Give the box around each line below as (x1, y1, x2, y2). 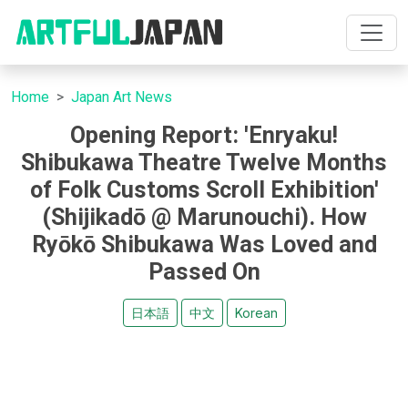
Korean (234, 305, 278, 321)
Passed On (148, 259, 260, 285)
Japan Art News (71, 88, 172, 106)
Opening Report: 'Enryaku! (70, 122, 338, 148)
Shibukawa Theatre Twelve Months (21, 149, 387, 176)
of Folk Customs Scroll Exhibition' (29, 177, 379, 203)
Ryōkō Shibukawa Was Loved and (31, 231, 377, 258)
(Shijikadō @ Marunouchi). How (41, 204, 367, 230)
